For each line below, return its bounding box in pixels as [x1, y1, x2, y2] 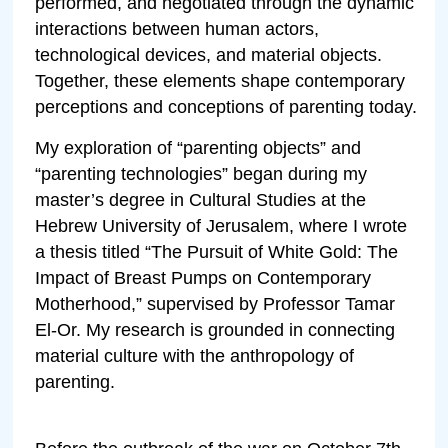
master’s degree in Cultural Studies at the [35, 189, 367, 210]
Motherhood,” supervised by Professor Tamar [35, 293, 396, 314]
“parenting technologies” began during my [35, 163, 368, 184]
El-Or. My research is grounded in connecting [35, 319, 396, 340]
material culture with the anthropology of [35, 345, 355, 366]
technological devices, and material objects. [35, 44, 383, 65]
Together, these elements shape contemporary [35, 70, 406, 91]
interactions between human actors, [35, 18, 320, 39]
